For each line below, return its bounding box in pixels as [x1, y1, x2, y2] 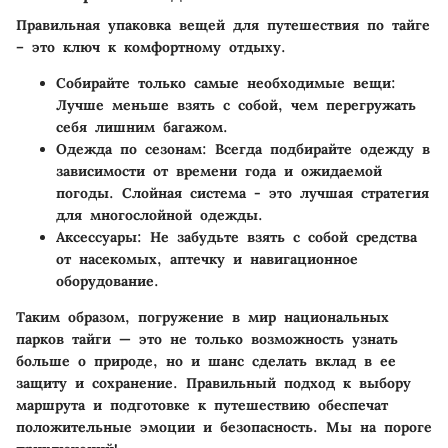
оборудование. [56, 272, 159, 291]
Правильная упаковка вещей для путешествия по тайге [16, 16, 430, 35]
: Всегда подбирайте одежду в [202, 140, 430, 159]
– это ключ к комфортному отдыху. [16, 38, 286, 57]
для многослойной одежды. [56, 206, 263, 225]
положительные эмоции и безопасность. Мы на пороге [16, 418, 432, 437]
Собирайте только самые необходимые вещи [56, 74, 391, 93]
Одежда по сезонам [56, 140, 202, 159]
